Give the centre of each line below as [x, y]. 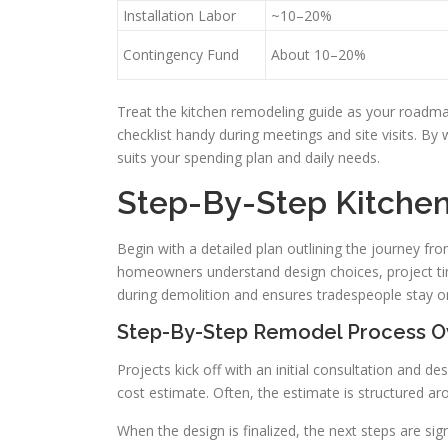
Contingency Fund [181, 54]
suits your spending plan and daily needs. [248, 157]
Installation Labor [179, 15]
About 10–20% [318, 54]
